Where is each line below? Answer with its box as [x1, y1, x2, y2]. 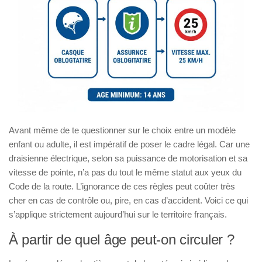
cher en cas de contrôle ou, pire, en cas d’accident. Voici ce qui [9, 195, 248, 205]
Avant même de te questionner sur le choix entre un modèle [9, 125, 236, 135]
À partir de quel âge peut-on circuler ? [9, 231, 235, 247]
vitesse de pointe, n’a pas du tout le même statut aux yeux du [9, 167, 242, 177]
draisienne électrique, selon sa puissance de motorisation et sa [9, 153, 247, 163]
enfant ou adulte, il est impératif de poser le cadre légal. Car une [9, 139, 250, 149]
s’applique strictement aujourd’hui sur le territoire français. [9, 209, 227, 219]
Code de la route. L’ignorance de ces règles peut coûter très [9, 181, 235, 191]
